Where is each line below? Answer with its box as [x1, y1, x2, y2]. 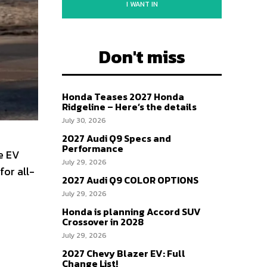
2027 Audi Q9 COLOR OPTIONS [62, 173, 198, 187]
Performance [62, 141, 123, 156]
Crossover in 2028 [62, 215, 144, 229]
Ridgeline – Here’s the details [62, 100, 197, 114]
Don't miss [98, 44, 185, 70]
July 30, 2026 [62, 115, 106, 126]
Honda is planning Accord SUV [62, 204, 201, 219]
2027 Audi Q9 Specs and [62, 131, 171, 145]
